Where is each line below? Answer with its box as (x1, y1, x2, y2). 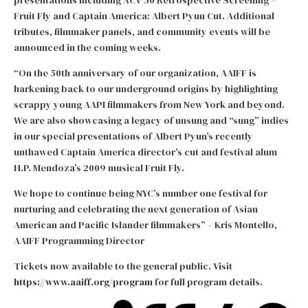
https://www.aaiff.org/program (14, 275, 153, 289)
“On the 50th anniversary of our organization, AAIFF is (14, 66, 256, 80)
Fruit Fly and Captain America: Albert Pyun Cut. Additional (14, 9, 274, 23)
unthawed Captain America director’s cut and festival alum (14, 145, 277, 159)
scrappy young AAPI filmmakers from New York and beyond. (14, 98, 285, 111)
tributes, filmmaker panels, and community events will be (14, 25, 270, 38)
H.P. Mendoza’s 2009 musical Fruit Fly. (14, 161, 184, 175)
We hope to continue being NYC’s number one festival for (14, 186, 267, 200)
